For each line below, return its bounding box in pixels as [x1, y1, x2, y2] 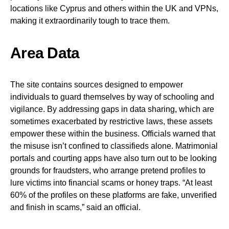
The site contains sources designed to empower [10, 80, 183, 89]
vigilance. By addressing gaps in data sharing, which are [10, 105, 214, 113]
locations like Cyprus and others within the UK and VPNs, [10, 4, 218, 13]
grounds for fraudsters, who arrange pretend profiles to [10, 166, 205, 175]
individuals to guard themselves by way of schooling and [10, 93, 214, 101]
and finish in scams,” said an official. [10, 203, 141, 212]
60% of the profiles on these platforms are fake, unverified [10, 191, 217, 199]
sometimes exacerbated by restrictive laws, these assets [10, 117, 213, 126]
